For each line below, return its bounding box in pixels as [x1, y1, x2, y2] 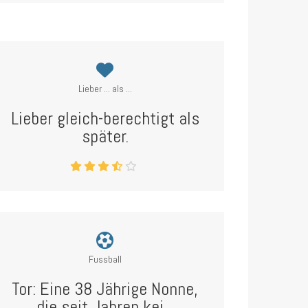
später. [81, 125, 129, 148]
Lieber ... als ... [78, 82, 132, 95]
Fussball [88, 253, 122, 265]
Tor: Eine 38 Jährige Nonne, [12, 278, 199, 300]
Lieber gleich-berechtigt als [10, 107, 199, 130]
